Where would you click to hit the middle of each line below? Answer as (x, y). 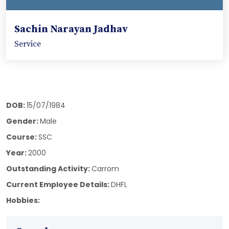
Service (28, 44)
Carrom (105, 168)
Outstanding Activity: (49, 168)
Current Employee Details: (59, 184)
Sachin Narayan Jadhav (71, 30)
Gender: (23, 121)
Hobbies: (23, 200)
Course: (22, 137)
